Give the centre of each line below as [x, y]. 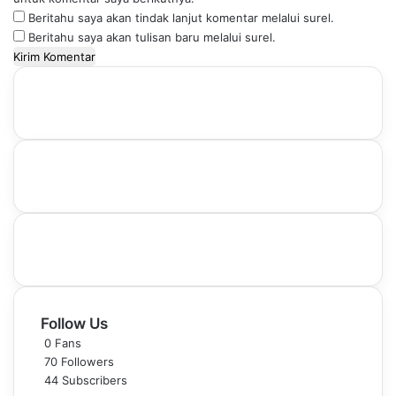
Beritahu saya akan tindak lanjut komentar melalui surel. [181, 18]
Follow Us [74, 324]
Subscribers [95, 380]
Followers [88, 362]
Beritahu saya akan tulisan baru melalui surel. [152, 37]
